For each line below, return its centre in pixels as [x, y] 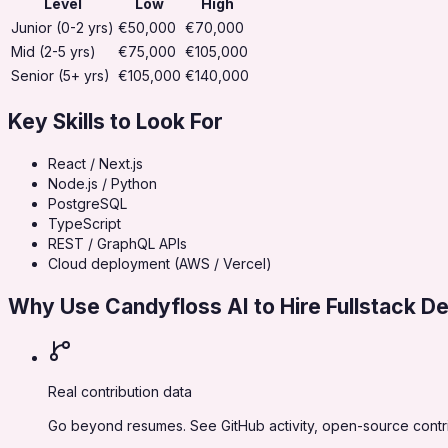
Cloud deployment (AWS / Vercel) [160, 264]
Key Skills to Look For [115, 121]
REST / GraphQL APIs [117, 244]
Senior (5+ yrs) [60, 76]
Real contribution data [120, 392]
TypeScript [84, 224]
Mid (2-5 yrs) [53, 52]
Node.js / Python [102, 184]
